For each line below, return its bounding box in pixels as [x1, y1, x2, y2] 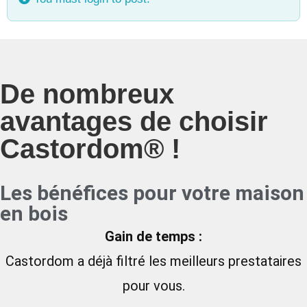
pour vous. [122, 278, 185, 294]
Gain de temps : [105, 228, 202, 245]
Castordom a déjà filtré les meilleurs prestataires [5, 253, 302, 269]
